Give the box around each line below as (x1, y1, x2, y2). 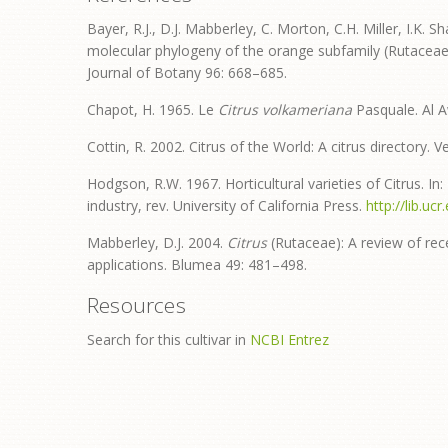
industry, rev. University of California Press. (87, 196, 366, 216)
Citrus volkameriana (218, 100, 352, 120)
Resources (87, 291, 186, 320)
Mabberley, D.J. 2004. (87, 233, 227, 253)
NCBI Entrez (250, 330, 329, 350)
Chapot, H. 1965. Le (87, 100, 218, 120)
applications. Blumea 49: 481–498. (87, 255, 307, 275)
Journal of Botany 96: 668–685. (87, 63, 287, 83)
